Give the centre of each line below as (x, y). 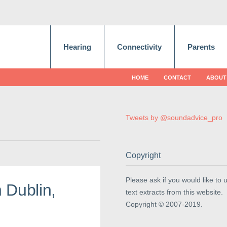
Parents (201, 47)
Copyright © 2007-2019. (164, 204)
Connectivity (139, 47)
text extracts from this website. (174, 192)
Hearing (77, 47)
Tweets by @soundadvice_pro (174, 118)
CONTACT (177, 78)
